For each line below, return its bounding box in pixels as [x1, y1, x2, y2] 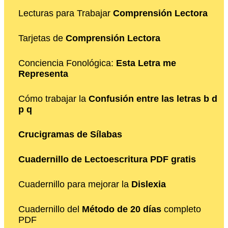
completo [161, 204, 201, 214]
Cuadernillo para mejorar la [18, 179, 131, 189]
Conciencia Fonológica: [18, 58, 116, 68]
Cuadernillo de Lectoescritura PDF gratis [18, 154, 196, 164]
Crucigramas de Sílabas [18, 129, 122, 139]
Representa [18, 68, 68, 79]
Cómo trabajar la [18, 93, 89, 104]
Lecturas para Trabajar [18, 8, 113, 18]
